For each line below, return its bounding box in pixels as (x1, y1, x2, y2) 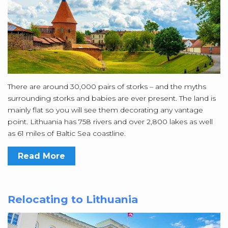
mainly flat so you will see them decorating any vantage (8, 105, 203, 115)
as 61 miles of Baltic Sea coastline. (8, 128, 126, 138)
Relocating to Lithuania (8, 192, 138, 206)
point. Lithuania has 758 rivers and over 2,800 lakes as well (8, 117, 213, 126)
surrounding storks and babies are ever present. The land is (8, 93, 216, 103)
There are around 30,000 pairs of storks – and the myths (8, 81, 206, 91)
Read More (18, 151, 65, 161)
